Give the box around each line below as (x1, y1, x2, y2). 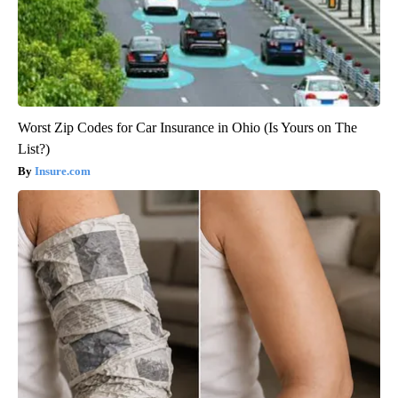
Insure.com (35, 163, 91, 178)
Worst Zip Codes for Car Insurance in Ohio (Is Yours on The (18, 119, 357, 135)
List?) (18, 140, 50, 156)
